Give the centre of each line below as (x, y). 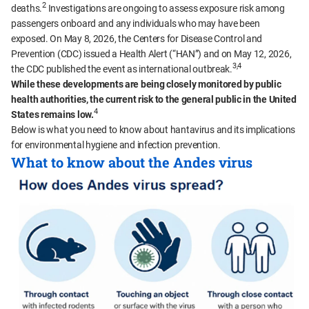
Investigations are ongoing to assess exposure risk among (165, 8)
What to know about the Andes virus (132, 162)
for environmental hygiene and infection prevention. (116, 144)
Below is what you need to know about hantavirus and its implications (153, 129)
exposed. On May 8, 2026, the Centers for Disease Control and (137, 38)
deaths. (27, 8)
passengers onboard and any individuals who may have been (136, 23)
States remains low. (52, 114)
